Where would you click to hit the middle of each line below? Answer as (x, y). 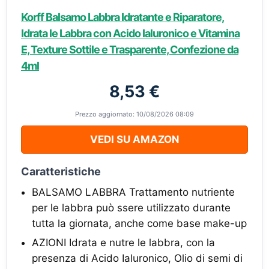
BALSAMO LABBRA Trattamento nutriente (133, 192)
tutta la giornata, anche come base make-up (139, 223)
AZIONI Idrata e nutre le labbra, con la (123, 243)
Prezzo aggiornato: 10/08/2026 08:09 (134, 114)
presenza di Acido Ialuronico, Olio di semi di (137, 258)
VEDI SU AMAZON (134, 139)
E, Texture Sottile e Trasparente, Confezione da (130, 50)
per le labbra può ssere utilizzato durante (131, 208)
